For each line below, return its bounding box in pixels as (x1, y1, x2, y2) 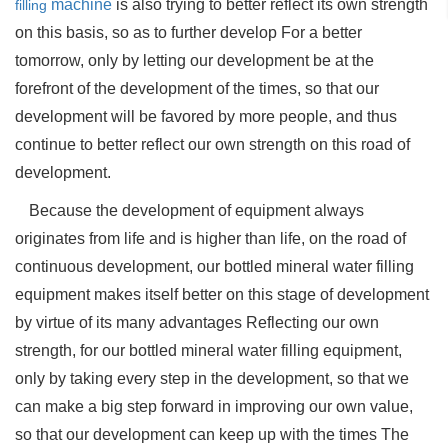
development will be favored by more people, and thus (15, 108, 397, 125)
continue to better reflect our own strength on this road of (15, 136, 410, 153)
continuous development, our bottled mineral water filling (15, 258, 414, 275)
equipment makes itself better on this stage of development (15, 286, 429, 303)
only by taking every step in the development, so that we (15, 370, 409, 387)
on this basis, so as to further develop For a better (15, 24, 362, 41)
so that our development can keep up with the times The (15, 426, 409, 443)
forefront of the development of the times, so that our (15, 80, 379, 97)
